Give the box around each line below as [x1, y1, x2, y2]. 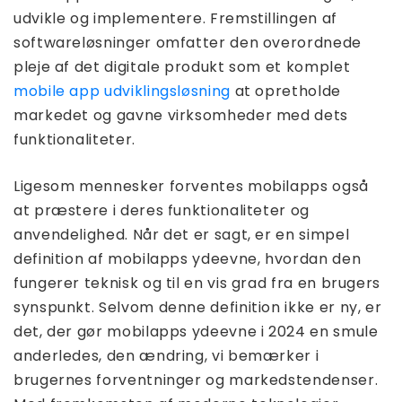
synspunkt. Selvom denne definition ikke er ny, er [13, 297, 382, 318]
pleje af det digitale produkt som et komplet [13, 57, 351, 77]
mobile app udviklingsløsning [13, 81, 231, 101]
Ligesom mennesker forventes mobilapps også [13, 176, 369, 197]
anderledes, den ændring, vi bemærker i [13, 345, 319, 366]
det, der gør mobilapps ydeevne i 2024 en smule [13, 321, 379, 342]
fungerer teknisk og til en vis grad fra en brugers [13, 273, 381, 293]
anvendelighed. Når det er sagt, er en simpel [13, 224, 350, 245]
